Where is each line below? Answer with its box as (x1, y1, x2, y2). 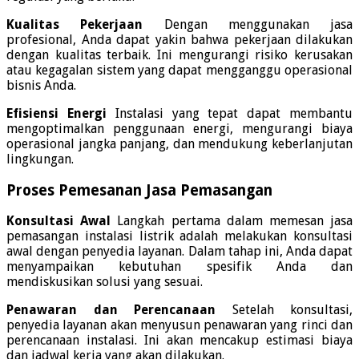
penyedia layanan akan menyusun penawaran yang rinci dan (6, 317, 353, 333)
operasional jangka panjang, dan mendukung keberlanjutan (6, 135, 353, 151)
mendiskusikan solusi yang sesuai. (6, 274, 203, 290)
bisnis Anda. (6, 77, 76, 93)
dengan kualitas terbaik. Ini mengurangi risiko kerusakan (6, 46, 353, 63)
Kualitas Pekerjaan (6, 16, 143, 32)
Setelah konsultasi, (216, 302, 353, 318)
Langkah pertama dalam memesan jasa (111, 213, 353, 229)
